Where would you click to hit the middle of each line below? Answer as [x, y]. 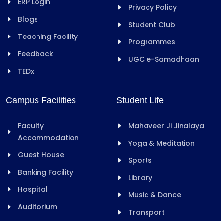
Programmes [152, 42]
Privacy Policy [152, 7]
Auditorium [37, 206]
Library [140, 177]
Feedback [36, 54]
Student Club [152, 24]
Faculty [31, 126]
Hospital [33, 189]
